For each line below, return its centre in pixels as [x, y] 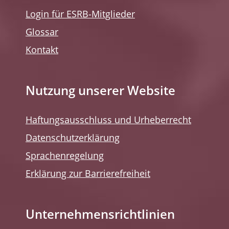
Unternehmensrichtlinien [100, 216]
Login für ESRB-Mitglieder [80, 15]
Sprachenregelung [65, 156]
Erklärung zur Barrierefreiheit [88, 174]
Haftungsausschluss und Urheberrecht [108, 121]
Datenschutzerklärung [73, 139]
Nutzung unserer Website [100, 92]
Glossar [42, 33]
